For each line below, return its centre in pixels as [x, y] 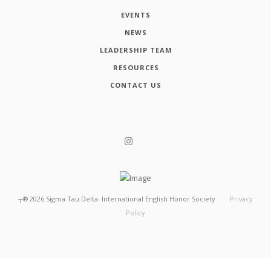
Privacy [241, 199]
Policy [135, 213]
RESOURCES [136, 67]
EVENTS [136, 15]
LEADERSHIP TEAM [136, 50]
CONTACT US [136, 85]
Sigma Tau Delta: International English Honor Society [131, 199]
